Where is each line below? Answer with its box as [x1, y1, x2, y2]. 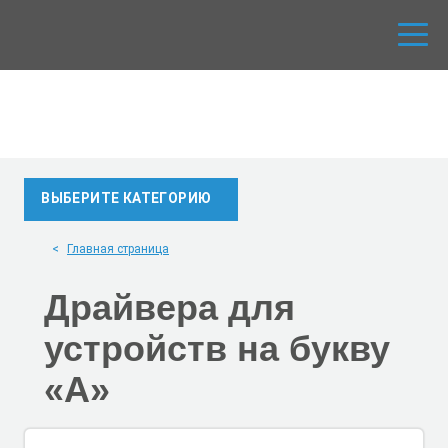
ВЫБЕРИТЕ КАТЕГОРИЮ [41, 190, 212, 206]
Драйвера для [44, 287, 295, 329]
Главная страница [67, 241, 169, 256]
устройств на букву [44, 328, 390, 370]
